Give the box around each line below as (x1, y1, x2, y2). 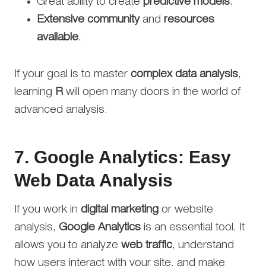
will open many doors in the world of (63, 86, 240, 97)
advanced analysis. (14, 104, 107, 115)
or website (159, 204, 213, 215)
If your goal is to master (14, 68, 131, 80)
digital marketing (81, 204, 159, 215)
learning (14, 86, 55, 97)
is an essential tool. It (141, 221, 245, 233)
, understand (172, 239, 234, 251)
